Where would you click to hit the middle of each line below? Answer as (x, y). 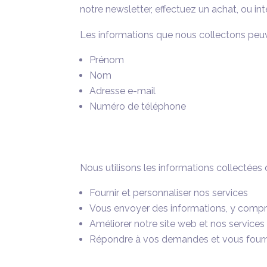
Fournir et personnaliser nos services (169, 193)
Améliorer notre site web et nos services (177, 224)
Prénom (107, 60)
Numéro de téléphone (138, 107)
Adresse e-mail (123, 91)
